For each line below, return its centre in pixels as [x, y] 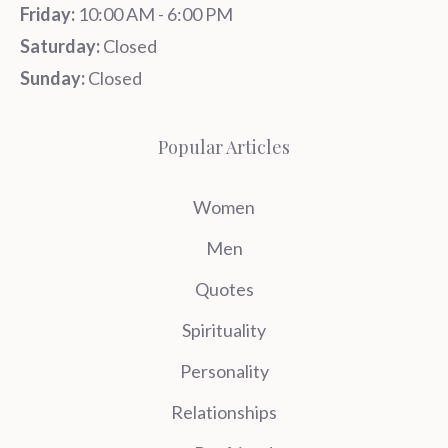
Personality [224, 371]
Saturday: [60, 46]
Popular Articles [224, 147]
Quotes [224, 289]
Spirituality [224, 330]
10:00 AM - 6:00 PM [154, 14]
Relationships [224, 412]
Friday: [47, 14]
